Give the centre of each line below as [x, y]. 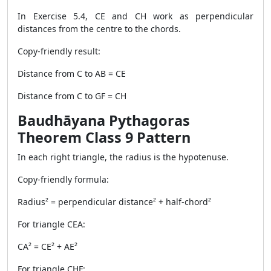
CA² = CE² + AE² [47, 247]
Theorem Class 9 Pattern [104, 137]
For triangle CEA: [51, 224]
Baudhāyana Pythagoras [104, 120]
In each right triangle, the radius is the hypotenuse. [123, 157]
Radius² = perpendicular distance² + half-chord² [114, 202]
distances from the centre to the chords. [99, 29]
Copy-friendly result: [59, 51]
